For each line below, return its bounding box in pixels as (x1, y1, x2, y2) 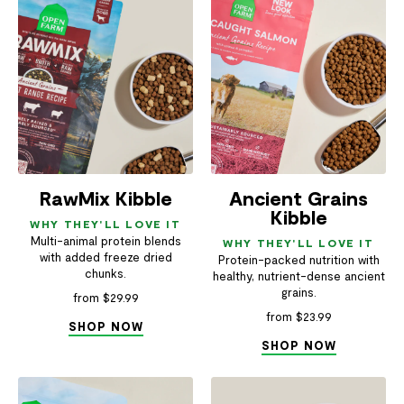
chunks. (85, 265, 126, 280)
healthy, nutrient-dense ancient (212, 268, 385, 283)
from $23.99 (265, 308, 332, 324)
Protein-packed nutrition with (217, 252, 380, 267)
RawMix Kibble (39, 186, 172, 209)
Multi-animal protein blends (30, 233, 181, 248)
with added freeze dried (39, 249, 172, 264)
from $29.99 (72, 289, 139, 305)
